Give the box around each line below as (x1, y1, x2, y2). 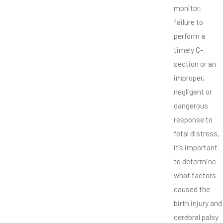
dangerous (174, 101, 208, 111)
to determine (174, 156, 216, 166)
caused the (174, 184, 210, 194)
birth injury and (174, 198, 222, 208)
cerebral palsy (174, 212, 219, 222)
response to (174, 114, 213, 124)
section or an (174, 59, 216, 69)
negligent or (174, 87, 212, 97)
